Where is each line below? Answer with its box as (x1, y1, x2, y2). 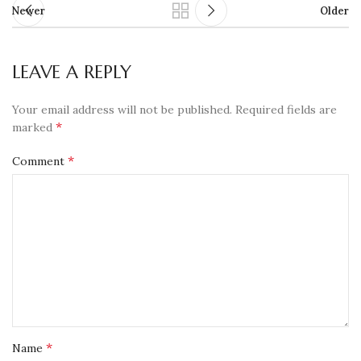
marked (12, 119, 56, 135)
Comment (12, 153, 68, 168)
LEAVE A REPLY (12, 60, 131, 83)
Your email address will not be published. (12, 102, 232, 117)
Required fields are (235, 102, 337, 117)
